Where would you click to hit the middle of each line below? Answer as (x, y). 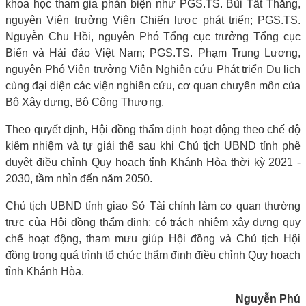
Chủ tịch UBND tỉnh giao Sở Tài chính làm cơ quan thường (153, 206)
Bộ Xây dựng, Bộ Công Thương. (85, 102)
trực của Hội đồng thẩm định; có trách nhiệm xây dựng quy (153, 222)
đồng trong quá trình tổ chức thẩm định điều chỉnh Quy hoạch (153, 255)
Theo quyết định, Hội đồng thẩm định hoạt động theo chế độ (153, 129)
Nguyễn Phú (268, 298)
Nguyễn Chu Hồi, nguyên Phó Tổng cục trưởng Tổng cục (153, 36)
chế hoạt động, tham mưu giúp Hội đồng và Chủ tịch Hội (153, 238)
